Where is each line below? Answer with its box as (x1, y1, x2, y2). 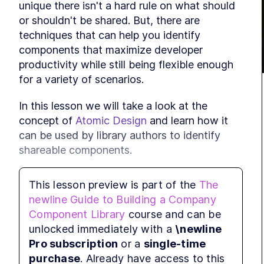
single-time (143, 237, 206, 250)
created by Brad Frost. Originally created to (19, 230, 232, 243)
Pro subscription (29, 237, 118, 250)
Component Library (29, 208, 126, 220)
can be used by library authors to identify (19, 129, 220, 141)
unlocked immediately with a (29, 223, 172, 235)
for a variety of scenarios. (19, 73, 144, 85)
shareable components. (19, 144, 132, 156)
